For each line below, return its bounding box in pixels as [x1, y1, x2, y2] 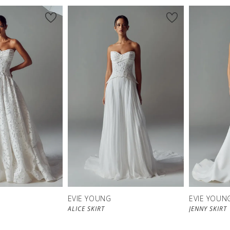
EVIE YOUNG [67, 194, 111, 204]
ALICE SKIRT [67, 204, 105, 214]
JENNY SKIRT [189, 204, 227, 214]
